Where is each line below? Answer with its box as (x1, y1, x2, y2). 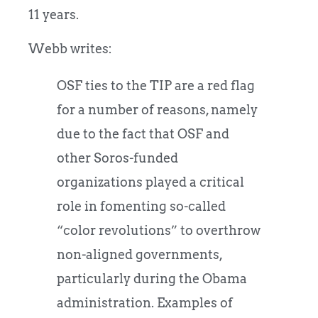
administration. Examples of (57, 295, 233, 311)
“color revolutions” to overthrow (57, 223, 261, 238)
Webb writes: (28, 41, 112, 57)
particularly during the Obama (57, 271, 247, 287)
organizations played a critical (57, 175, 244, 190)
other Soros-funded (57, 150, 178, 166)
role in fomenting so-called (57, 199, 226, 214)
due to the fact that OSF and (57, 126, 229, 142)
